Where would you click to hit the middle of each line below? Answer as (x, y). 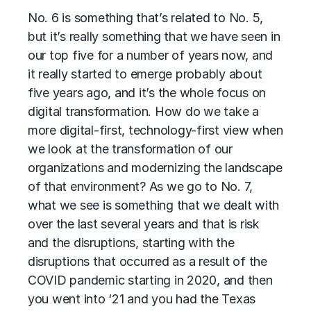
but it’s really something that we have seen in (154, 36)
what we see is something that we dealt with (154, 205)
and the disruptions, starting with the (131, 243)
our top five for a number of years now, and (151, 55)
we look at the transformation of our (130, 149)
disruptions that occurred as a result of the (148, 261)
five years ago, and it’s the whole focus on (147, 93)
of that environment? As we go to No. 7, (141, 186)
